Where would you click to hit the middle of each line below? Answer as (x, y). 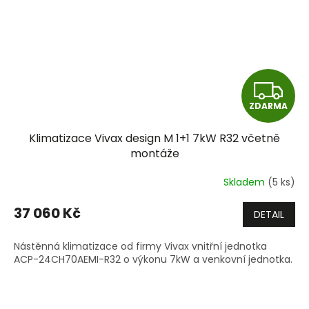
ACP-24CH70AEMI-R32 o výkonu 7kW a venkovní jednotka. (153, 260)
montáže (154, 154)
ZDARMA (268, 106)
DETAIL (269, 215)
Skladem (246, 182)
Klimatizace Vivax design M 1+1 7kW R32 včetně (154, 139)
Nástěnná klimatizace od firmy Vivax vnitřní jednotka (142, 247)
